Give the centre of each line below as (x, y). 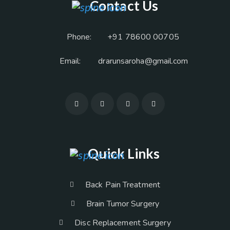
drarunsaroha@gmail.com (143, 61)
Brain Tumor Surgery (123, 204)
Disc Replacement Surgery (123, 223)
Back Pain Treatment (123, 185)
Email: (70, 61)
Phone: (79, 37)
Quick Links (124, 154)
